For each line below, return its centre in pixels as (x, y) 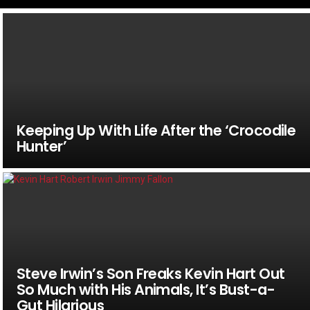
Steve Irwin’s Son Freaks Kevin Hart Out (151, 273)
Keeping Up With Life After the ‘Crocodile (156, 130)
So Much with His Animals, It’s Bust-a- (146, 289)
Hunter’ (42, 146)
